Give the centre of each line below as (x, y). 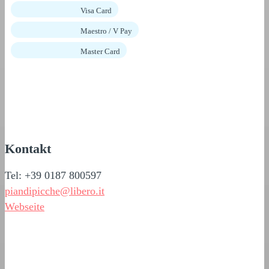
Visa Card (96, 10)
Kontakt (28, 148)
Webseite (25, 206)
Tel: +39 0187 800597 (53, 175)
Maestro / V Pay (106, 31)
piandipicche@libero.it (55, 191)
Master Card (100, 51)
